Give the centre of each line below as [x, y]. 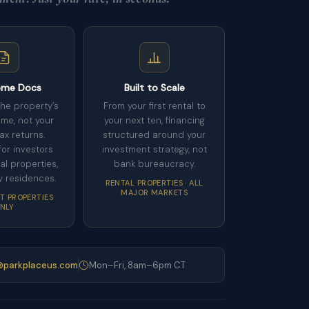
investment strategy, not [154, 149]
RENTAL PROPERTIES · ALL [154, 183]
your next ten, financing [154, 120]
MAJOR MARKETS [154, 192]
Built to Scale [154, 88]
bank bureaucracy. [154, 164]
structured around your [154, 135]
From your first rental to [154, 106]
